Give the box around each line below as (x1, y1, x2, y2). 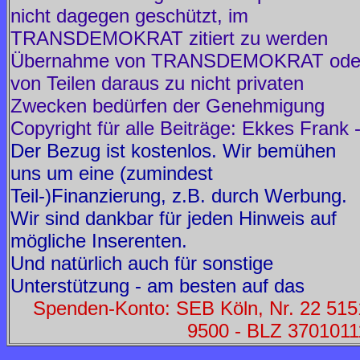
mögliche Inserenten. (10, 230, 187, 252)
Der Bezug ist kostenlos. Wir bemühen (10, 140, 336, 162)
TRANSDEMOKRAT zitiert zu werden (10, 27, 328, 49)
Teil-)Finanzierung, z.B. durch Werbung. (10, 185, 347, 207)
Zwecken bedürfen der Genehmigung (10, 95, 325, 117)
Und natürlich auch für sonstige (10, 252, 273, 274)
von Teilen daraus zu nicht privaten (10, 72, 304, 94)
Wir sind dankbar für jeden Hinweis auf (10, 207, 337, 229)
